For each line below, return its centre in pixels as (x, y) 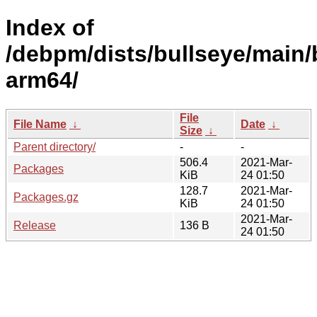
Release (35, 225)
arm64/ (42, 80)
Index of (50, 28)
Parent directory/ (54, 146)
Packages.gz (46, 197)
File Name (40, 124)
